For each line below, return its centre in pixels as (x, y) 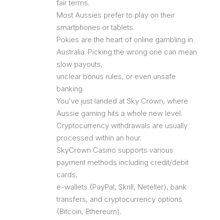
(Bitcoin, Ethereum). (89, 211)
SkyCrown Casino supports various (115, 150)
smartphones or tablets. (96, 27)
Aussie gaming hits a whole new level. (119, 113)
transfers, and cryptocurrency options (119, 199)
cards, (67, 174)
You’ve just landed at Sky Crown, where (122, 101)
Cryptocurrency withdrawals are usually (122, 125)
